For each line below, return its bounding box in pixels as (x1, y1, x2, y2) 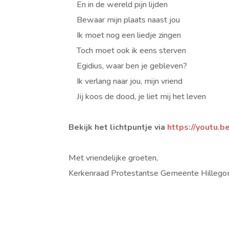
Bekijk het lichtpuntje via (68, 122, 168, 133)
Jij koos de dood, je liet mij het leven (68, 91, 207, 102)
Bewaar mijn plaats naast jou (68, 14, 180, 26)
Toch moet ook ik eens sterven (68, 45, 187, 56)
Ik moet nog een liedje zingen (68, 30, 181, 41)
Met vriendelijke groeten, (68, 152, 158, 164)
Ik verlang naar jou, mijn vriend (68, 76, 183, 87)
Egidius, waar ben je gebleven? (68, 60, 188, 72)
